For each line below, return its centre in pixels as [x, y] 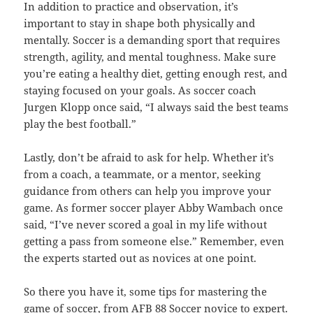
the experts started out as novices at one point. [140, 258]
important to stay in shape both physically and [140, 23]
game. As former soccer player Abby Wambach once [154, 208]
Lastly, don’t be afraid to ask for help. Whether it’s [149, 158]
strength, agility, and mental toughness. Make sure [150, 57]
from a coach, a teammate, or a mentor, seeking [143, 174]
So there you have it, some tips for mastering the [146, 292]
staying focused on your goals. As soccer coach [140, 90]
